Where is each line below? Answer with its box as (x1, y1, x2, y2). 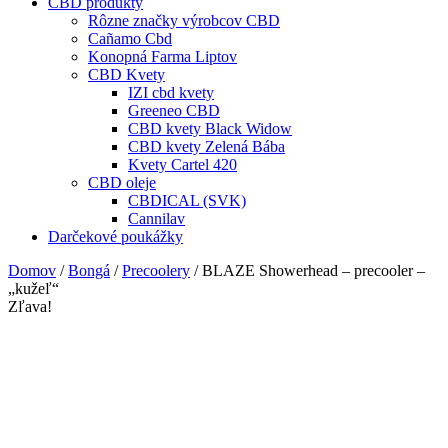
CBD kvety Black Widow (128, 119, 292, 137)
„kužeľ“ (8, 279, 59, 297)
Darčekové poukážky (48, 227, 183, 245)
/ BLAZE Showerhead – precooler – (190, 261, 425, 279)
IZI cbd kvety (128, 83, 214, 101)
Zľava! (8, 297, 52, 315)
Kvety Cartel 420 (128, 155, 237, 173)
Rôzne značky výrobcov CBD (88, 11, 280, 29)
